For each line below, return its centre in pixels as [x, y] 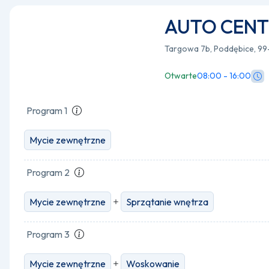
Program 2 [48, 172]
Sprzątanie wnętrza [167, 202]
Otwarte [181, 76]
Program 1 [47, 110]
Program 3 [48, 234]
